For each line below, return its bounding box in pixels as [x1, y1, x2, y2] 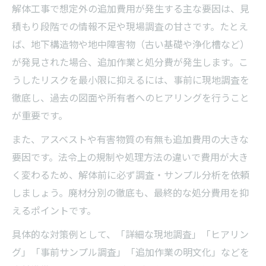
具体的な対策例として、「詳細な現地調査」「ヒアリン [12, 226, 249, 241]
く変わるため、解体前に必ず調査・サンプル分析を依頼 [12, 167, 249, 182]
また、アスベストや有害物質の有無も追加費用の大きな [12, 131, 249, 146]
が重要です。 [12, 107, 68, 122]
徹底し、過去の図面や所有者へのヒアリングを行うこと [12, 90, 249, 104]
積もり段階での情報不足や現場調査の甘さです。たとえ [12, 18, 248, 33]
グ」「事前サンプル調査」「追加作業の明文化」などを [12, 244, 249, 259]
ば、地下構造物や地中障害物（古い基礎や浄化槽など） [12, 36, 249, 51]
